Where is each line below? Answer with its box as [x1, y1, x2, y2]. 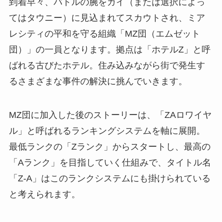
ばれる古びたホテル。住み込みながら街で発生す [8, 60, 205, 71]
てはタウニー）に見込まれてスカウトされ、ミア [8, 13, 205, 23]
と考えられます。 [8, 189, 80, 200]
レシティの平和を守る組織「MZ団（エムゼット [8, 29, 200, 39]
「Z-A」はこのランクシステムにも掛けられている [8, 173, 211, 184]
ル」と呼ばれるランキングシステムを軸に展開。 [8, 126, 205, 136]
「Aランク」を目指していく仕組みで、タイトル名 [8, 158, 211, 168]
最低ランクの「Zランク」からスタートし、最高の [8, 142, 211, 152]
